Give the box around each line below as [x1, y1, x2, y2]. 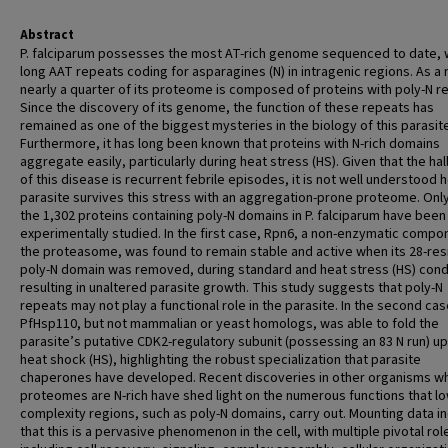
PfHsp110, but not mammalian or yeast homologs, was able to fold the [20, 314, 439, 334]
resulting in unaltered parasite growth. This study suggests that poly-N [20, 278, 443, 298]
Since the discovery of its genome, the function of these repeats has [20, 98, 434, 118]
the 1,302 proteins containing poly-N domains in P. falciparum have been [20, 206, 446, 226]
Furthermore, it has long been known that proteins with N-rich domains [20, 134, 440, 154]
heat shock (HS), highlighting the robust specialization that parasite [20, 350, 421, 370]
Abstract [20, 26, 74, 44]
